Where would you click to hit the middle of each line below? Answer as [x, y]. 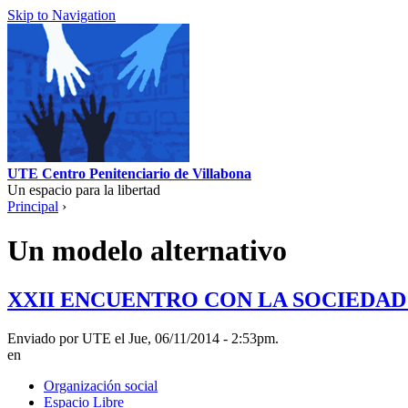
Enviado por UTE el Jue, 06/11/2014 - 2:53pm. [143, 338]
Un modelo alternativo [147, 251]
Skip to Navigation [61, 15]
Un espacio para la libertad [84, 190]
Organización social [101, 385]
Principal [33, 206]
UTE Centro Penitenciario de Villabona [129, 173]
